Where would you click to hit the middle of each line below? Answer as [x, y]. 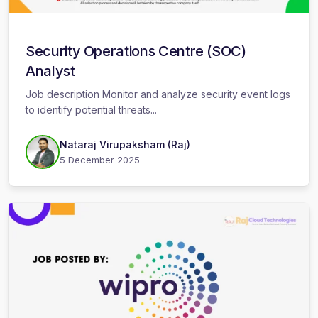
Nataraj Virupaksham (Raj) [125, 145]
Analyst [50, 71]
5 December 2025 [100, 160]
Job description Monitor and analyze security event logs [158, 94]
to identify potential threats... [91, 110]
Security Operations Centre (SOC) [136, 51]
